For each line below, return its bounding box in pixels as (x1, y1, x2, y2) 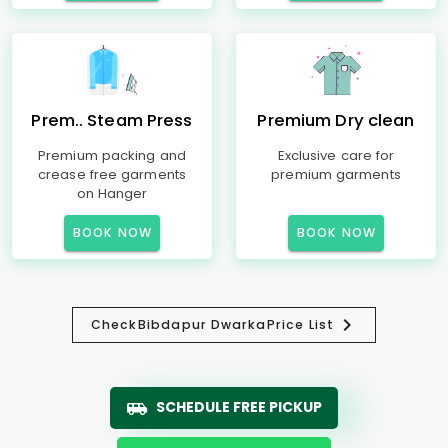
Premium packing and (38, 146, 186, 165)
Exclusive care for (277, 146, 395, 165)
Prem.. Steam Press (31, 109, 193, 132)
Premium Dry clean (257, 109, 415, 132)
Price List (267, 316, 334, 333)
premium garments (271, 165, 401, 184)
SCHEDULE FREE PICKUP (156, 397, 322, 417)
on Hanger (76, 184, 148, 203)
